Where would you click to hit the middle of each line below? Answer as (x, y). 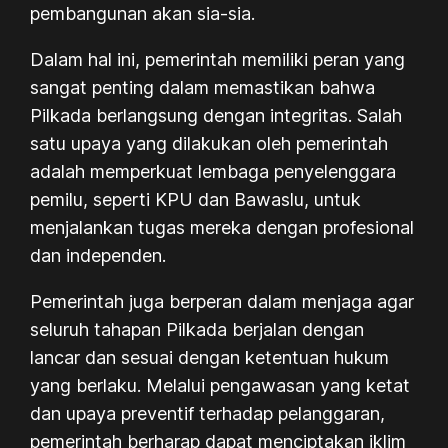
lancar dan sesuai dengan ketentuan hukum (210, 357)
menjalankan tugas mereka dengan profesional (222, 227)
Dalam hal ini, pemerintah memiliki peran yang (218, 59)
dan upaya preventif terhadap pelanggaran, (208, 413)
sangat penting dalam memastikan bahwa (203, 87)
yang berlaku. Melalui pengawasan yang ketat (220, 385)
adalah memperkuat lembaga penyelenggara (213, 171)
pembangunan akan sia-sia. (143, 13)
